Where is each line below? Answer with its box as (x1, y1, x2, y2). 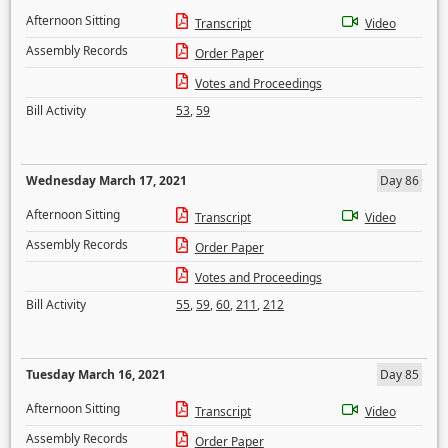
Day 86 (380, 172, 419, 189)
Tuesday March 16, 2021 (26, 366, 166, 383)
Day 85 (380, 366, 419, 383)
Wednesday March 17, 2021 (26, 172, 187, 189)
